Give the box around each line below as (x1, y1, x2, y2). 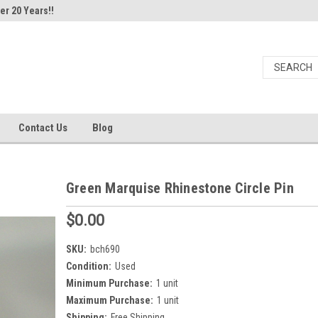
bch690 (89, 243, 120, 255)
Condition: (65, 260, 111, 272)
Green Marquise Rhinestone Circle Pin (65, 180, 294, 197)
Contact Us (18, 121, 67, 134)
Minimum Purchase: (65, 277, 153, 289)
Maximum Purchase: (65, 294, 153, 306)
